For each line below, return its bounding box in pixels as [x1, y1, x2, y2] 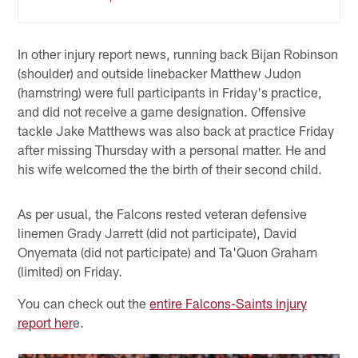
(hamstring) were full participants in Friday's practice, [18, 84, 323, 101]
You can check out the [18, 295, 150, 312]
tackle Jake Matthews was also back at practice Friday [18, 122, 335, 139]
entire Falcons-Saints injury [149, 295, 308, 312]
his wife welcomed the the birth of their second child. [18, 161, 323, 177]
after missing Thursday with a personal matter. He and [18, 141, 327, 158]
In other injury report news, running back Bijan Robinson [18, 46, 339, 62]
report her [18, 314, 74, 331]
